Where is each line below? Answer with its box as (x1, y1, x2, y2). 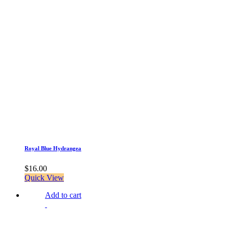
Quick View (25, 173, 64, 182)
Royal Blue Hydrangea (25, 145, 81, 152)
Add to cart (45, 191, 81, 200)
